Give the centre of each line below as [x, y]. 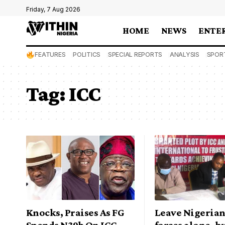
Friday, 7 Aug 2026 [53, 9]
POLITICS [87, 54]
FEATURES [50, 54]
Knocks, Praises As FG [75, 212]
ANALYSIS [184, 54]
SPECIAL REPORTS [135, 54]
